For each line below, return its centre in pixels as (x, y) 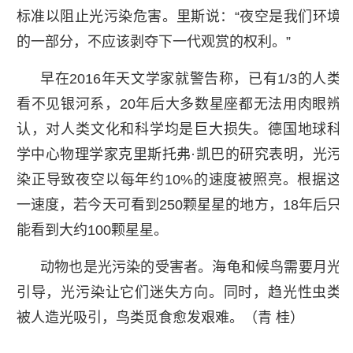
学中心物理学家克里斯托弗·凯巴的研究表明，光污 (179, 154)
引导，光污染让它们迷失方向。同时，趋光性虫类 (179, 292)
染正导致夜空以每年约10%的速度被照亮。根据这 (179, 179)
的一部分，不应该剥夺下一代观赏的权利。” (153, 41)
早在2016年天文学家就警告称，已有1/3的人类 (191, 78)
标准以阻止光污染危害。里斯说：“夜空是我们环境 (179, 16)
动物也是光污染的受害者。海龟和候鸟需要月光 (191, 267)
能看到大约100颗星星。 (92, 230)
